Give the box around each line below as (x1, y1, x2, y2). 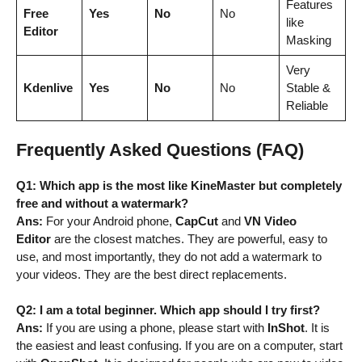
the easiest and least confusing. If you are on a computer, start (16, 339, 343, 353)
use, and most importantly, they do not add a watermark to (16, 249, 322, 263)
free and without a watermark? (16, 196, 188, 210)
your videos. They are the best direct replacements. (16, 267, 287, 281)
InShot (267, 321, 305, 335)
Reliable (285, 99, 328, 113)
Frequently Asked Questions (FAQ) (16, 139, 304, 160)
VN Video (244, 213, 297, 228)
